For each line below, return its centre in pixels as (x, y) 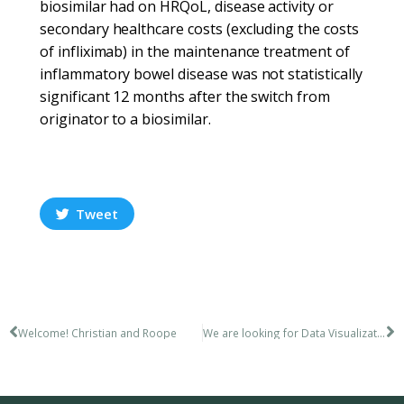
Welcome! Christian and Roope (97, 332)
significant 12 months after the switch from (185, 96)
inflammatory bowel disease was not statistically (201, 74)
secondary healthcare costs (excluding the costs (199, 29)
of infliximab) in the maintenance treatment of (195, 51)
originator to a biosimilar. (125, 119)
